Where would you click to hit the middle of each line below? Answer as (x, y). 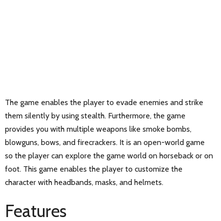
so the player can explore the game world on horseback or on (109, 155)
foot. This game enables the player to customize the (94, 169)
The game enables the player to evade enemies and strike (104, 102)
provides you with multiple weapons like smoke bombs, (98, 129)
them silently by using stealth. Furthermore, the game (95, 115)
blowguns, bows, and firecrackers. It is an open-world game (105, 142)
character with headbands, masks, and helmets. (84, 182)
